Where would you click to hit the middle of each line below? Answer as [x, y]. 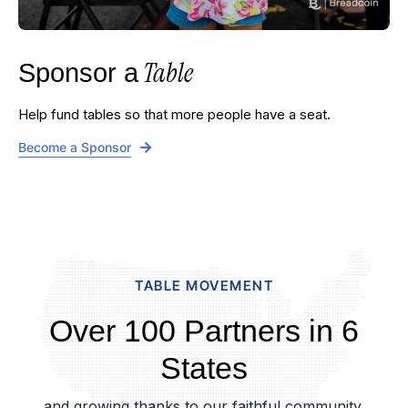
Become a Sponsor [74, 148]
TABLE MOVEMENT [204, 286]
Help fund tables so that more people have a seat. [174, 115]
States [204, 368]
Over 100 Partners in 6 [204, 331]
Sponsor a [78, 73]
